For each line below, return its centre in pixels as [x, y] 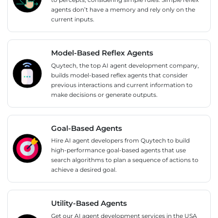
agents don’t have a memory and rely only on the [123, 9]
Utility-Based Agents [89, 203]
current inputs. [73, 19]
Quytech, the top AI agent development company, [125, 65]
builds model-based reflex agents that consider [119, 75]
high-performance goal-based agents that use [118, 150]
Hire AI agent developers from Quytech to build [120, 141]
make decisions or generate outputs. [104, 94]
